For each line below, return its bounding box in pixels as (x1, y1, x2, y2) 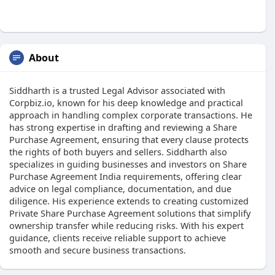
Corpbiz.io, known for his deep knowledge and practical (9, 96, 243, 109)
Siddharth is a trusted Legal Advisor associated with (9, 84, 225, 96)
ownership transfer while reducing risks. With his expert (9, 219, 244, 231)
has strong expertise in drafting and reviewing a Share (9, 121, 237, 133)
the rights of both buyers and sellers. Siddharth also (9, 145, 227, 158)
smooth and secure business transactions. (9, 244, 186, 256)
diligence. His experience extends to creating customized (9, 195, 249, 207)
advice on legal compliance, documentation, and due (9, 182, 231, 195)
